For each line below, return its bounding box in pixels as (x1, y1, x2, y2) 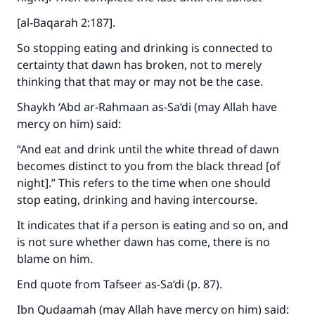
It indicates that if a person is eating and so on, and (17, 217, 288, 233)
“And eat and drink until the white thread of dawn (17, 141, 279, 157)
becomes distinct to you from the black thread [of (17, 158, 280, 174)
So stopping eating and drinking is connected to (17, 40, 273, 56)
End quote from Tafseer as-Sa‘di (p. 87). (17, 276, 222, 292)
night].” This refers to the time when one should (17, 175, 271, 191)
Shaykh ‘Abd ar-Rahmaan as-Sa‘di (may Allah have (17, 99, 277, 115)
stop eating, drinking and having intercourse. (17, 192, 257, 207)
